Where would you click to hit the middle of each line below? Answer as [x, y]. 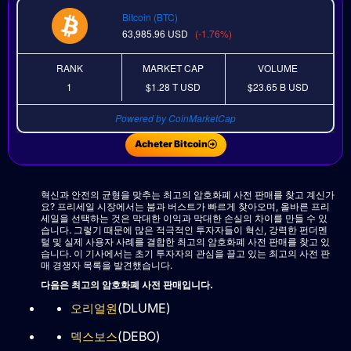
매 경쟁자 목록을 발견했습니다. [107, 266]
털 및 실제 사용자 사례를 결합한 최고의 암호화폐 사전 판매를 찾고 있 [185, 242]
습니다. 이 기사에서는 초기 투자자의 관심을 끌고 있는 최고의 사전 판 [185, 254]
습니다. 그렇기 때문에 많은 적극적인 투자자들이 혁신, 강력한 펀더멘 [184, 230]
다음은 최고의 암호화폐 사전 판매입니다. [127, 285]
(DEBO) [139, 337]
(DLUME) [144, 308]
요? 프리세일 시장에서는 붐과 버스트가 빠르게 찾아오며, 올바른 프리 [185, 207]
